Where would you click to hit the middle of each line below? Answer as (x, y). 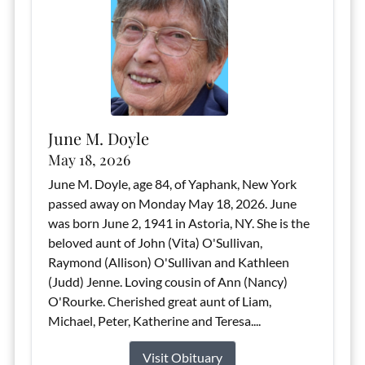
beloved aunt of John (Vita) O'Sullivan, (155, 242)
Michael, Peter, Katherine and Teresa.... (154, 321)
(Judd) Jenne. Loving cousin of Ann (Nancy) (167, 281)
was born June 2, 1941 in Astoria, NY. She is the (178, 223)
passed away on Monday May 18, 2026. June (172, 203)
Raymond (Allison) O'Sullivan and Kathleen (168, 262)
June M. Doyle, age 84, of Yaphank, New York (172, 184)
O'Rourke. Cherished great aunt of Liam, (159, 301)
